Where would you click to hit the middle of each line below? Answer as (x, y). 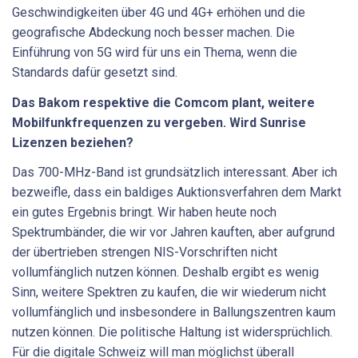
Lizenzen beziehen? (73, 142)
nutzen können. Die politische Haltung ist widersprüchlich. (172, 332)
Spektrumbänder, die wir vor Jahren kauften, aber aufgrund (173, 233)
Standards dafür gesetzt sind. (95, 73)
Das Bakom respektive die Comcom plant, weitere (163, 102)
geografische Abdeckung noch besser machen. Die (153, 33)
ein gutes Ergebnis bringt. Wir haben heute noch (144, 213)
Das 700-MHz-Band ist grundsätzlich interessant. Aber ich (175, 173)
